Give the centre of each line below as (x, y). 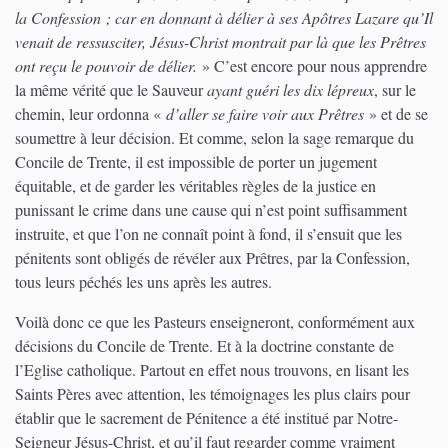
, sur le (395, 89)
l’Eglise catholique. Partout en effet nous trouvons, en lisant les (212, 369)
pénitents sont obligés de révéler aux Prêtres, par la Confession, (212, 257)
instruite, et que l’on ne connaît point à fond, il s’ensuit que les (208, 233)
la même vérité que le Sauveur (111, 89)
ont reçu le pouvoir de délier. (106, 65)
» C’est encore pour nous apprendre (312, 65)
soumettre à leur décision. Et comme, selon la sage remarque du (214, 137)
